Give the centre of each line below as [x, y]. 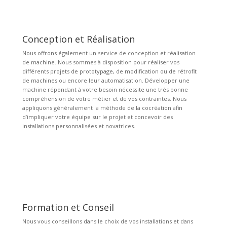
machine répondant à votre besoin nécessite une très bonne [105, 90]
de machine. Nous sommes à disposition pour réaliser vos [101, 62]
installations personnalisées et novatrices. [79, 126]
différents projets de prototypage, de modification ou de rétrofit [110, 71]
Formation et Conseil [68, 207]
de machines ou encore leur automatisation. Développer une [106, 81]
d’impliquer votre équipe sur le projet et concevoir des [98, 117]
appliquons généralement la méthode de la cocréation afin [103, 108]
